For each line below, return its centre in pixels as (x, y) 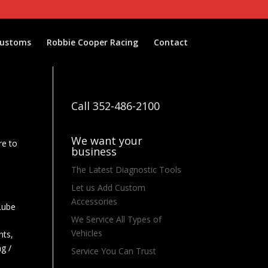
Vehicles (87, 233)
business (94, 151)
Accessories (95, 201)
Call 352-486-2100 (116, 106)
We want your (107, 141)
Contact (170, 42)
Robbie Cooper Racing (92, 42)
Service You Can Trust (114, 251)
